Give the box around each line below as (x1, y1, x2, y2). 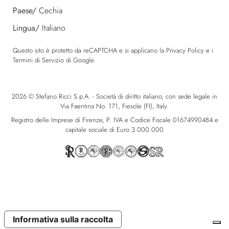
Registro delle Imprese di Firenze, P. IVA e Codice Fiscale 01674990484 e (11, 115, 218, 125)
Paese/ (13, 4, 36, 16)
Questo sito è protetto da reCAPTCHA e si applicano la (13, 45, 166, 55)
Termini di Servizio (13, 55, 64, 65)
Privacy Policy (166, 45, 204, 55)
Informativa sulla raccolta (13, 214, 113, 225)
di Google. (64, 55, 96, 65)
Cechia (39, 4, 62, 16)
